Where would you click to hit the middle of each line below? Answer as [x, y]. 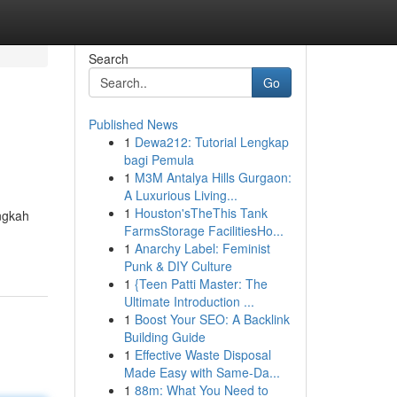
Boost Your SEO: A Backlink [212, 319]
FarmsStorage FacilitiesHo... [203, 230]
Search [108, 58]
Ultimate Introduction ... [189, 301]
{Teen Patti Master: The [201, 284]
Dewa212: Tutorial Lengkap [211, 142]
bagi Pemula [159, 160]
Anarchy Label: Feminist [202, 248]
